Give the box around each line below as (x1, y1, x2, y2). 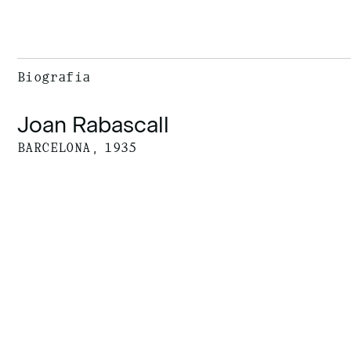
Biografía (17, 72, 91, 84)
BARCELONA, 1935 (17, 143, 137, 154)
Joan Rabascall (17, 111, 170, 138)
